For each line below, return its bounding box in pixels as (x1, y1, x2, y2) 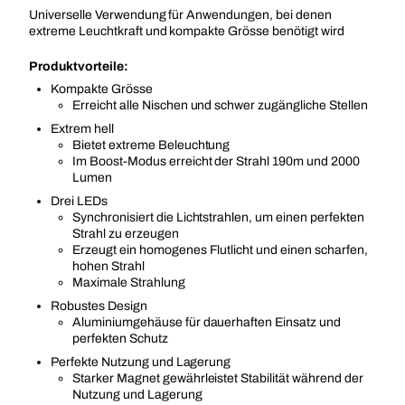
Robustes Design (51, 299, 147, 313)
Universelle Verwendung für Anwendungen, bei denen (29, 8, 332, 22)
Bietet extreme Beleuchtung (72, 138, 231, 152)
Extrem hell (51, 122, 114, 136)
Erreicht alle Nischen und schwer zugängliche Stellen (72, 99, 368, 112)
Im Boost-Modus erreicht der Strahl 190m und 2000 (72, 155, 360, 168)
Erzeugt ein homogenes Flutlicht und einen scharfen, (72, 243, 368, 257)
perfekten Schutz (72, 332, 168, 345)
